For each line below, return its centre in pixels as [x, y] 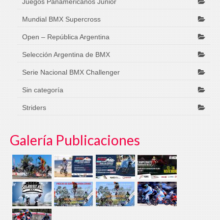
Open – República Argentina [66, 37]
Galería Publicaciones [75, 140]
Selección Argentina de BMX [66, 54]
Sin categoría [43, 90]
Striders [34, 107]
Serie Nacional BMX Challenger [71, 72]
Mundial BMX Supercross [61, 19]
